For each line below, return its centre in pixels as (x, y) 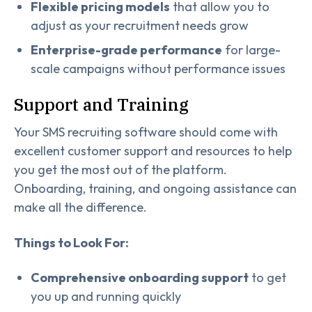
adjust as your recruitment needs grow (140, 25)
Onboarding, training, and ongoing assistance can (155, 188)
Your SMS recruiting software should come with (146, 132)
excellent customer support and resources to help (153, 150)
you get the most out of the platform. (120, 169)
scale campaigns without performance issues (158, 68)
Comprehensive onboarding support (140, 278)
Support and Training (101, 104)
